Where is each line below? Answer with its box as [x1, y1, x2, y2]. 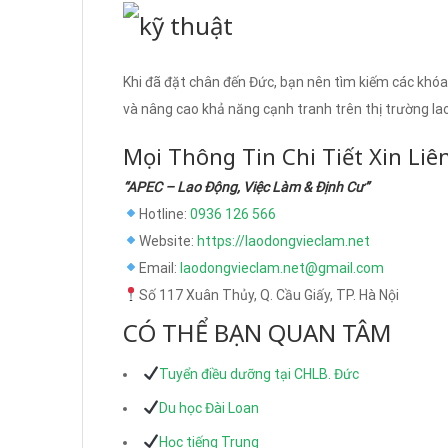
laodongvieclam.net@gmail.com [179, 259, 384, 276]
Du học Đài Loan [158, 399, 259, 416]
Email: [138, 259, 180, 276]
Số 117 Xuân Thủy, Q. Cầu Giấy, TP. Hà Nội [138, 286, 399, 303]
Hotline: [138, 205, 190, 222]
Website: [138, 232, 197, 249]
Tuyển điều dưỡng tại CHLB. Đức [158, 365, 359, 382]
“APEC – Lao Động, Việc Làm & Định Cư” [123, 178, 369, 195]
